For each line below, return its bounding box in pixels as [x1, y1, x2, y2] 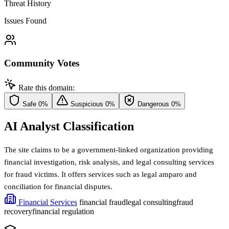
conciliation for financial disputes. [4, 182, 112, 191]
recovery [4, 207, 32, 216]
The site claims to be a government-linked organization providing [4, 146, 213, 154]
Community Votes [4, 57, 79, 68]
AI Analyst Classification [4, 120, 134, 133]
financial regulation [32, 207, 94, 216]
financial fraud [79, 198, 126, 207]
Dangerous [138, 100, 169, 108]
